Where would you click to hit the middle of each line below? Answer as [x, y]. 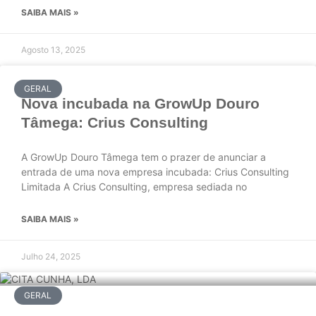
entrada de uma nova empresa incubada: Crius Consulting [155, 172]
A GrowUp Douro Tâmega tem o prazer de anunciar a [144, 157]
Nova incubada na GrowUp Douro [140, 103]
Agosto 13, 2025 [53, 50]
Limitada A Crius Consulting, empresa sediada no [134, 187]
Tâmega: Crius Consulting [115, 122]
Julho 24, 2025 [51, 256]
